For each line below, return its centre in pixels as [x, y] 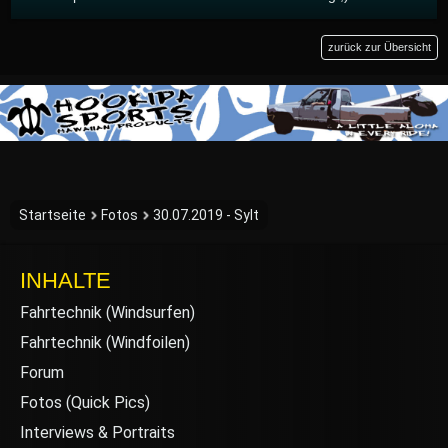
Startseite [52, 215]
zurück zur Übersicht [379, 47]
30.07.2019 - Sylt [206, 215]
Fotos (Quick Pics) [85, 403]
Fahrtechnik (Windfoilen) [105, 343]
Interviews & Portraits [97, 433]
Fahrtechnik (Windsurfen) [107, 313]
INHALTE [65, 281]
